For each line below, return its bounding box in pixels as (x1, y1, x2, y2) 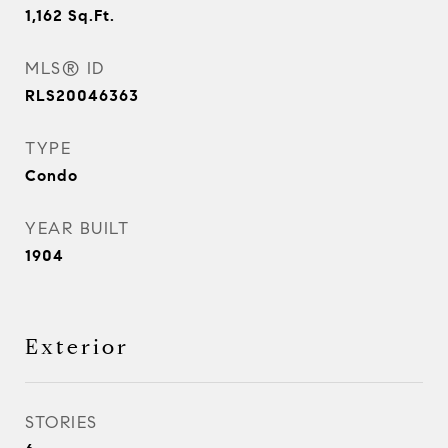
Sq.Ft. (68, 6, 115, 25)
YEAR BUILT (25, 218, 129, 239)
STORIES (25, 412, 98, 433)
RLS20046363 (25, 86, 139, 105)
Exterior (25, 334, 129, 360)
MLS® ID (25, 58, 105, 79)
